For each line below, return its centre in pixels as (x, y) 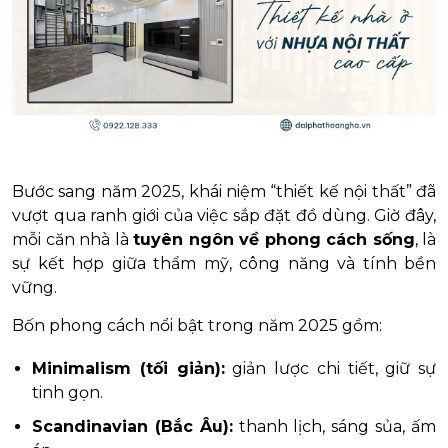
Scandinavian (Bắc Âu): (132, 426)
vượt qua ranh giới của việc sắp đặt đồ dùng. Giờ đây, (224, 215)
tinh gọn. (67, 392)
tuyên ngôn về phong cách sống (274, 239)
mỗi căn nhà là (72, 239)
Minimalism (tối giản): (128, 368)
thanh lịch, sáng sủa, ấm (334, 426)
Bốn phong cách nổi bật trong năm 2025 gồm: (197, 325)
